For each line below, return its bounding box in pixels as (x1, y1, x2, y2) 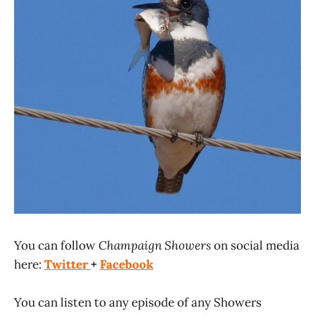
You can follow (14, 237, 98, 253)
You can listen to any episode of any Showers (14, 295, 262, 311)
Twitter (44, 256, 91, 272)
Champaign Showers (98, 237, 214, 253)
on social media (214, 237, 300, 253)
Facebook (100, 256, 153, 272)
